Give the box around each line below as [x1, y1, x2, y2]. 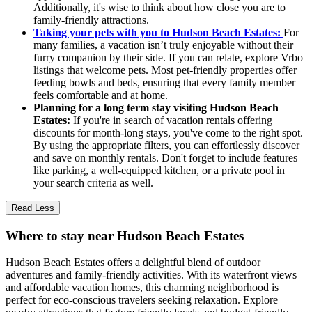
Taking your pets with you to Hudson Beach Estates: [33, 26, 283, 38]
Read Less [11, 202, 54, 213]
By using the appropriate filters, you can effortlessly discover [33, 139, 299, 151]
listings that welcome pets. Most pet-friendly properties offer [33, 63, 297, 76]
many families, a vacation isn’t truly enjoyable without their [33, 38, 293, 51]
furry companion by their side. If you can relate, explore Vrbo [33, 51, 303, 63]
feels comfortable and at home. [33, 88, 168, 101]
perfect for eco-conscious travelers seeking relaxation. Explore [6, 294, 278, 306]
